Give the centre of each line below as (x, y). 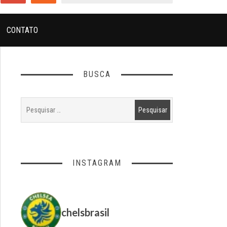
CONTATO (22, 30)
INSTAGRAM (97, 163)
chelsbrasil (85, 212)
